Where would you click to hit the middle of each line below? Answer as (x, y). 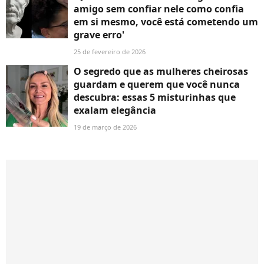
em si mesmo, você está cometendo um (166, 22)
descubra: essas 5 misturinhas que (155, 98)
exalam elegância (115, 110)
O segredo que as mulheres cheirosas (161, 72)
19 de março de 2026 (105, 127)
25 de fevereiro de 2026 (110, 52)
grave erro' (99, 35)
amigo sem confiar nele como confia (159, 9)
